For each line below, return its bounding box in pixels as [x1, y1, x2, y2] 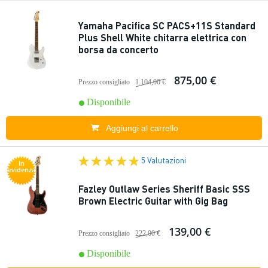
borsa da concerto [78, 43, 159, 56]
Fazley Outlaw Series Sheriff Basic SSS [78, 182, 250, 195]
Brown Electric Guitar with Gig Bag [78, 194, 228, 207]
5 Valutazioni [141, 154, 186, 165]
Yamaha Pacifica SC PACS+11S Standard [78, 19, 255, 32]
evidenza [8, 165, 35, 174]
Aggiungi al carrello [105, 123, 178, 133]
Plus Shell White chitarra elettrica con [78, 31, 246, 44]
